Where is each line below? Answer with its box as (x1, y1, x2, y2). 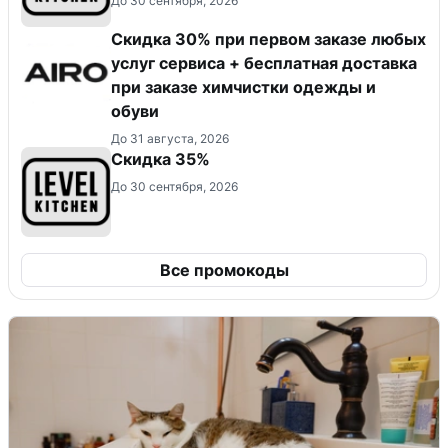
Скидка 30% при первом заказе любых (111, 28, 426, 49)
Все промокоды (159, 259, 289, 280)
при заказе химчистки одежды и (111, 76, 376, 97)
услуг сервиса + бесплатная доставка (111, 52, 417, 73)
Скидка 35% (111, 148, 210, 169)
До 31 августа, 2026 (111, 130, 229, 146)
